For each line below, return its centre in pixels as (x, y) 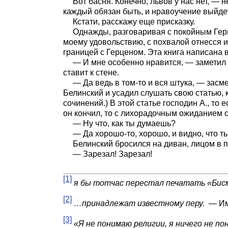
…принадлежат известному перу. (139, 204)
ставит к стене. (91, 73)
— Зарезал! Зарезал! (112, 154)
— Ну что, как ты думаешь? (124, 124)
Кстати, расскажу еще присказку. (134, 22)
